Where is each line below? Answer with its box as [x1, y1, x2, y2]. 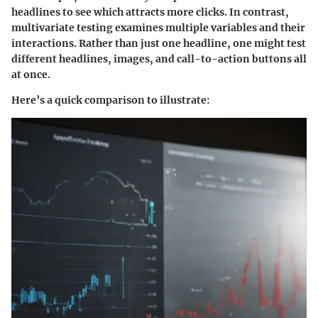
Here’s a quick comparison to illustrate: [11, 93, 210, 106]
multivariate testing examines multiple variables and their [11, 21, 305, 34]
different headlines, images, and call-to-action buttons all [11, 52, 307, 65]
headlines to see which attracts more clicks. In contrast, [11, 5, 289, 18]
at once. [11, 67, 50, 81]
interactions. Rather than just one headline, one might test [11, 36, 306, 50]
